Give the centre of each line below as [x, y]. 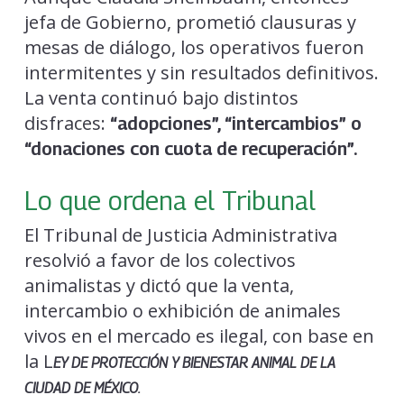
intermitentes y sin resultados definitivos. [201, 73]
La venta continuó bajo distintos [161, 98]
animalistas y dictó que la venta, [159, 286]
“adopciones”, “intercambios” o [235, 124]
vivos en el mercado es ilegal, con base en [199, 336]
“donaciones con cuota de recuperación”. [190, 149]
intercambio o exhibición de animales [182, 311]
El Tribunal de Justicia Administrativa [180, 235]
